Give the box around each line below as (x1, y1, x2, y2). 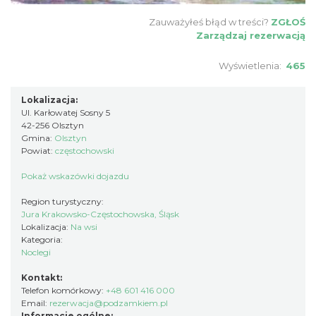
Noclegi (21, 247, 51, 258)
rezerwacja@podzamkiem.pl (49, 298, 168, 309)
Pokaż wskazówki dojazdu (21, 171, 129, 182)
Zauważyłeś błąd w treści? (149, 16, 269, 28)
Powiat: (21, 145, 55, 157)
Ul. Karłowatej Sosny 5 (21, 107, 110, 119)
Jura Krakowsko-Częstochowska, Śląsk (21, 209, 179, 220)
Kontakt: (21, 272, 62, 284)
